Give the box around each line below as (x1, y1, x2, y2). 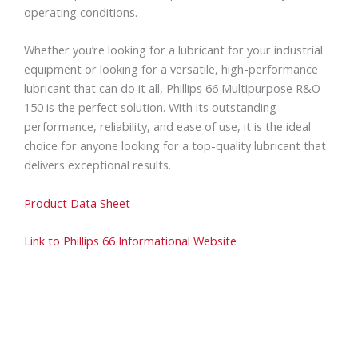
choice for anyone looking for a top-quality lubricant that (24, 137, 326, 154)
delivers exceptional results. (24, 157, 171, 173)
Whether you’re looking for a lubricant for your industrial (24, 42, 323, 58)
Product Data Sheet (24, 194, 130, 211)
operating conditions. (24, 4, 137, 21)
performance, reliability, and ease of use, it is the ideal (24, 118, 311, 135)
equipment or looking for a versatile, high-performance (24, 61, 318, 78)
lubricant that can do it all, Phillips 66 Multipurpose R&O (24, 80, 320, 97)
